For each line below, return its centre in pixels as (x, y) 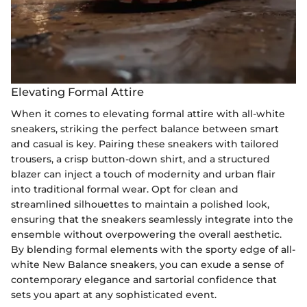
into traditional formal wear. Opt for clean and (125, 189)
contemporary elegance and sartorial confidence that (144, 280)
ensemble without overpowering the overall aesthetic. (146, 235)
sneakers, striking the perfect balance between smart (145, 129)
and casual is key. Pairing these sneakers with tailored (145, 144)
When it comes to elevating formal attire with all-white (148, 114)
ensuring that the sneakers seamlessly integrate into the (152, 220)
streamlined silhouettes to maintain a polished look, (140, 205)
